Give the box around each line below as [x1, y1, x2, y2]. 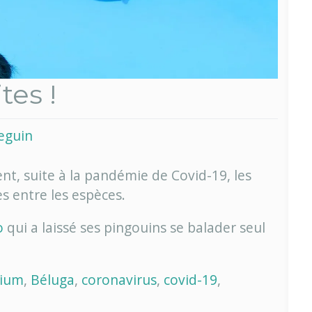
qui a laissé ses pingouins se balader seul [3, 217, 265, 237]
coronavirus [81, 270, 157, 289]
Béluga [31, 270, 75, 289]
